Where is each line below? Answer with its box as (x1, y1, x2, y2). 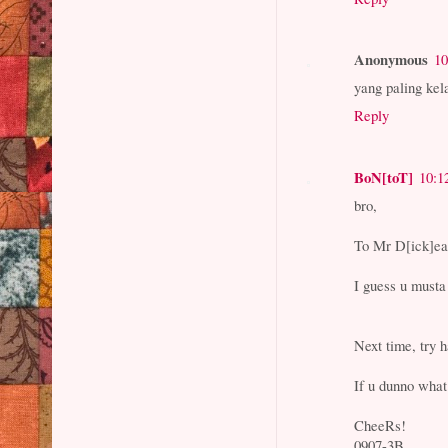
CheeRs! (354, 414, 407, 435)
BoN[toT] (354, 165, 414, 188)
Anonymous (354, 48, 429, 71)
